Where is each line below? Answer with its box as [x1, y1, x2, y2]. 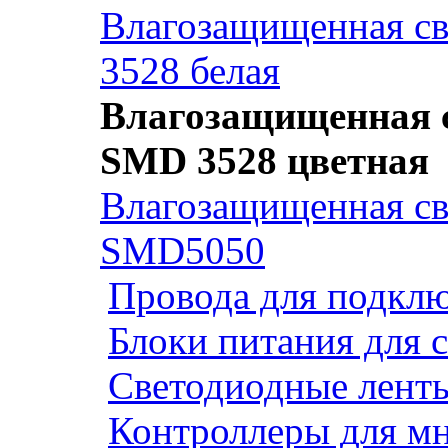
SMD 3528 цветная [100, 138, 429, 182]
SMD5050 [100, 228, 265, 272]
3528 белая [100, 48, 280, 92]
